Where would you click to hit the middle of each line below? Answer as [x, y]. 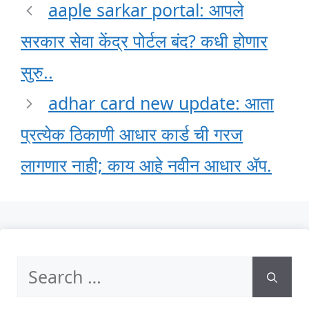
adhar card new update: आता [161, 103]
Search [44, 269]
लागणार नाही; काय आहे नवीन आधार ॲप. [146, 165]
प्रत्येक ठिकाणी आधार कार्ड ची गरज [132, 134]
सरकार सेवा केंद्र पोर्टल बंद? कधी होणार [144, 41]
